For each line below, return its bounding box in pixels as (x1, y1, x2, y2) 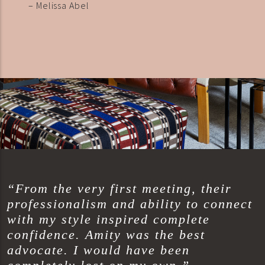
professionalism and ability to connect (7, 197, 253, 212)
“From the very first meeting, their (7, 182, 232, 196)
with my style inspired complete (7, 212, 210, 227)
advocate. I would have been (7, 243, 190, 258)
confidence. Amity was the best (7, 228, 205, 243)
